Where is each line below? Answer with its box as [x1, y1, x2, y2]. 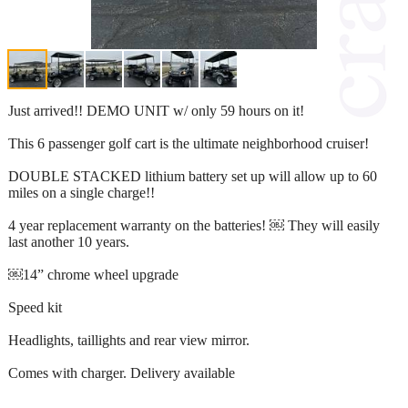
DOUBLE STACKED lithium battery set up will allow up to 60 [8, 168, 377, 184]
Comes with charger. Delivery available [8, 364, 235, 381]
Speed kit [8, 299, 62, 315]
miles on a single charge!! [8, 184, 155, 200]
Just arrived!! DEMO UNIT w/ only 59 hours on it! [8, 102, 304, 118]
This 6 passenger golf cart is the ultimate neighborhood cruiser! [8, 135, 369, 151]
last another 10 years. [8, 233, 129, 250]
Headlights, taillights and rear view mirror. [8, 331, 250, 348]
